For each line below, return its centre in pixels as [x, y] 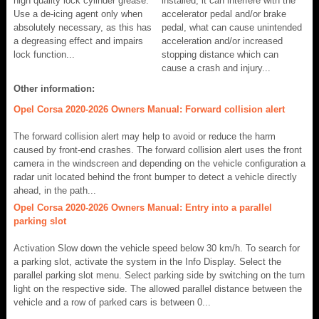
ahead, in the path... [55, 191]
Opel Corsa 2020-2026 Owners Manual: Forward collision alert [149, 110]
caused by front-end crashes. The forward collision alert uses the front [158, 150]
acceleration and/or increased [222, 41]
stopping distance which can [220, 55]
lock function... [44, 55]
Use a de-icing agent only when [78, 14]
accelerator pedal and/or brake [224, 14]
